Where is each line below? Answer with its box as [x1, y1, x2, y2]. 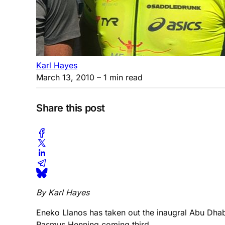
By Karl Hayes [36, 187, 89, 197]
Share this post [36, 102, 105, 115]
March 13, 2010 [36, 72, 94, 82]
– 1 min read [94, 72, 143, 82]
